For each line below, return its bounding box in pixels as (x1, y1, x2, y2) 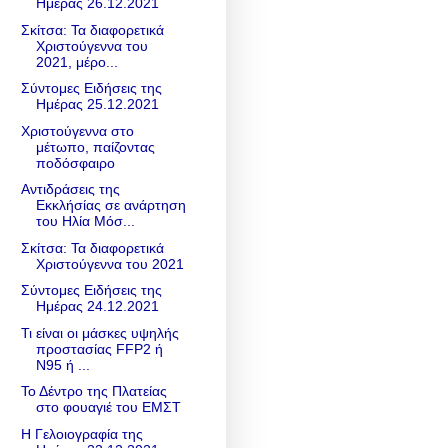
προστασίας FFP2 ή (35, 340, 163, 357)
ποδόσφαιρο (35, 154, 115, 171)
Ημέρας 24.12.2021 (35, 298, 159, 315)
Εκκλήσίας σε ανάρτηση (35, 197, 186, 214)
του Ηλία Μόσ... (35, 213, 135, 230)
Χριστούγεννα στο (20, 122, 134, 139)
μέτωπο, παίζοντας (35, 138, 155, 155)
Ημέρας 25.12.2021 (35, 96, 159, 113)
